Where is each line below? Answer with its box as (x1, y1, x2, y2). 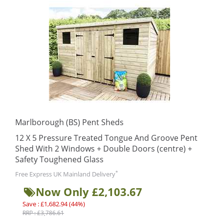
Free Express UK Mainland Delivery (15, 170, 115, 178)
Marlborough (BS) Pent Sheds (15, 117, 124, 128)
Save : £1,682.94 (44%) (22, 199, 85, 208)
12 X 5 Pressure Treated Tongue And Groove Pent (15, 132, 197, 143)
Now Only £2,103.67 (36, 184, 142, 199)
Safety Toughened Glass (15, 154, 104, 165)
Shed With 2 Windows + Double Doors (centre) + (15, 143, 192, 154)
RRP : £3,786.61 (22, 209, 64, 217)
